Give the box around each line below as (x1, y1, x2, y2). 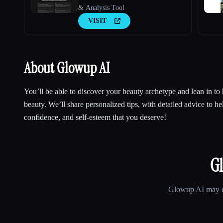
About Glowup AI (24, 58, 110, 78)
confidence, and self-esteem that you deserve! (24, 112, 166, 121)
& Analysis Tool (78, 3, 124, 11)
